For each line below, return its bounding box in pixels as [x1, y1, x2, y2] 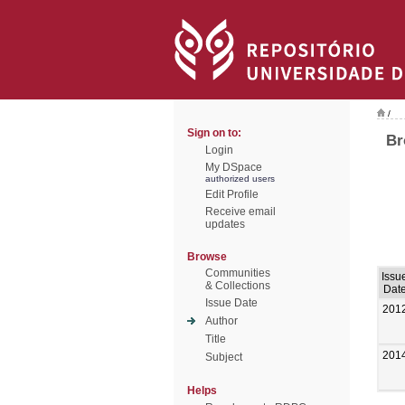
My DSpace [205, 161, 262, 174]
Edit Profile [205, 188, 259, 201]
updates [205, 218, 245, 231]
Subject [205, 351, 242, 363]
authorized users [205, 174, 275, 184]
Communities [205, 267, 270, 279]
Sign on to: [187, 127, 241, 139]
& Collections [205, 279, 270, 292]
